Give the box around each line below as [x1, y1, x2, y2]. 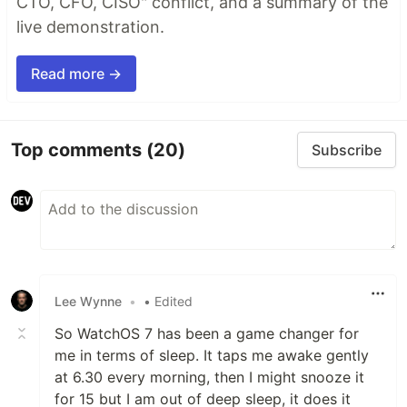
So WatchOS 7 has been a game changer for [55, 324, 359, 343]
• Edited [144, 293, 193, 309]
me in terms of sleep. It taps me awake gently [55, 346, 369, 365]
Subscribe [312, 141, 382, 160]
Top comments [11, 138, 146, 161]
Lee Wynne [55, 293, 122, 309]
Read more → [31, 65, 122, 84]
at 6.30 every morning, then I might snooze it [55, 368, 364, 387]
